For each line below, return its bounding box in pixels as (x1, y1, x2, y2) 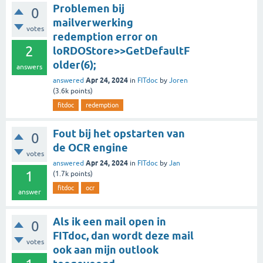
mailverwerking (53, 16, 133, 29)
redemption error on (53, 31, 158, 43)
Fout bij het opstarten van (53, 127, 185, 140)
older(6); (53, 59, 96, 71)
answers (16, 63, 42, 71)
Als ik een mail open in (53, 215, 166, 228)
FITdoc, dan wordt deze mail (53, 230, 194, 242)
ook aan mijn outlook (53, 244, 159, 256)
